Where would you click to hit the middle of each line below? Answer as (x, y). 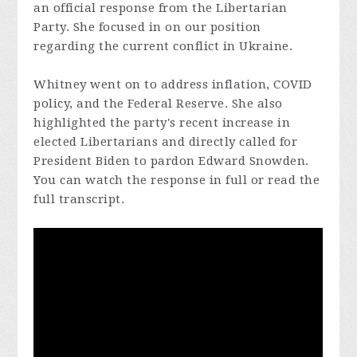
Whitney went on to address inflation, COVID (173, 84)
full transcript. (79, 199)
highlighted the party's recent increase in (162, 123)
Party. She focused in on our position (147, 27)
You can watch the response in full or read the (177, 180)
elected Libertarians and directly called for (166, 142)
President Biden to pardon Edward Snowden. (171, 161)
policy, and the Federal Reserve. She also (158, 104)
